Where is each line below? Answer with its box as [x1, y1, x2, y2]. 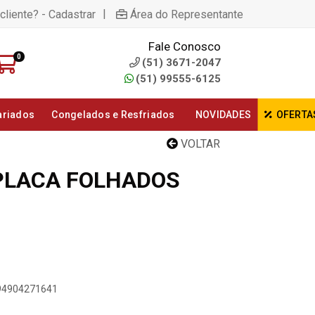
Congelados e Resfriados [51, 109, 175, 120]
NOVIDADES [195, 109, 252, 120]
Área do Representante [130, 7, 243, 21]
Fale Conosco [148, 39, 221, 53]
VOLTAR [178, 137, 220, 150]
